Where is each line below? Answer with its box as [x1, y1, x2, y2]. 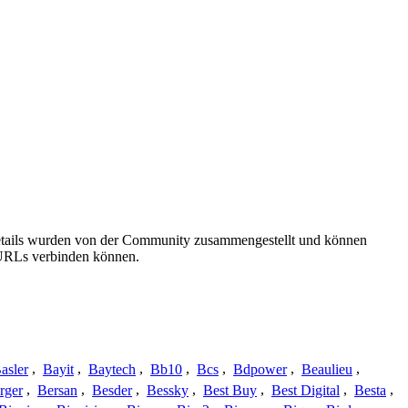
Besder [92, 382, 132, 398]
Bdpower [233, 361, 287, 377]
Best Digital [271, 382, 340, 398]
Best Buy [203, 382, 257, 398]
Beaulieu [301, 361, 352, 377]
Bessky [147, 382, 189, 398]
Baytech [88, 361, 136, 377]
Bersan [37, 382, 77, 398]
